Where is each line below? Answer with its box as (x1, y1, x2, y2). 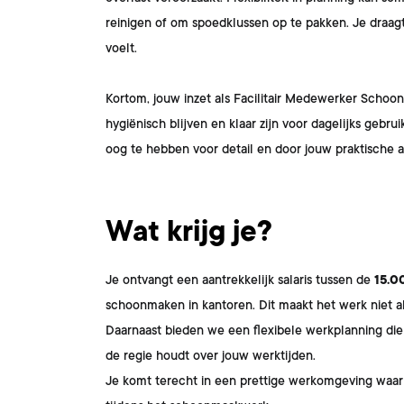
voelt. (106, 41, 137, 55)
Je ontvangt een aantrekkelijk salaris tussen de (106, 272, 374, 287)
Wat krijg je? (106, 216, 272, 248)
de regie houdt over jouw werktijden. (106, 348, 316, 363)
